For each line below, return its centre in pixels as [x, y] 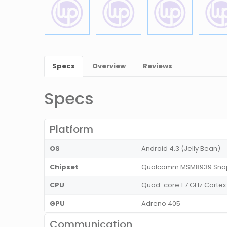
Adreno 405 [161, 204]
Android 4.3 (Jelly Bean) [181, 149]
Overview [109, 66]
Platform [71, 129]
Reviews [158, 66]
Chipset [64, 167]
